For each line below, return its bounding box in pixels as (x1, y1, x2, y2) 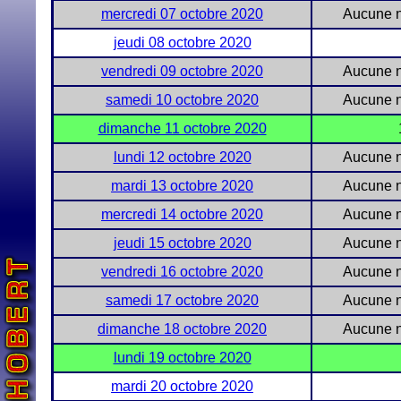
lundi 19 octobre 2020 (113, 350, 252, 365)
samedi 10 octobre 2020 (106, 92, 259, 107)
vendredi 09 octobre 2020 (101, 64, 263, 79)
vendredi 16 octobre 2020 (101, 264, 263, 279)
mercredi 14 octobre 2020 (101, 207, 263, 222)
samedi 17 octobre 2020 (106, 293, 259, 308)
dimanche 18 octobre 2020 (98, 321, 267, 337)
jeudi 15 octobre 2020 (113, 235, 252, 251)
